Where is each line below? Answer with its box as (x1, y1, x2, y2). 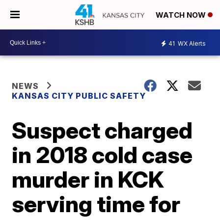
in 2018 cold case (12, 141, 193, 168)
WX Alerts (176, 39, 206, 47)
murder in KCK (12, 165, 165, 193)
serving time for (12, 190, 181, 218)
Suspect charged (12, 116, 193, 144)
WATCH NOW (156, 10, 208, 20)
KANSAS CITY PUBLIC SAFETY (12, 91, 146, 101)
